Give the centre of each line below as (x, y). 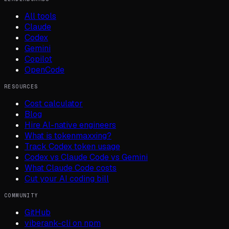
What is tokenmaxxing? (68, 135)
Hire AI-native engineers (70, 125)
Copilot (38, 59)
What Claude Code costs (71, 168)
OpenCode (44, 70)
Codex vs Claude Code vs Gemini (86, 157)
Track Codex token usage (72, 146)
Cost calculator (54, 103)
